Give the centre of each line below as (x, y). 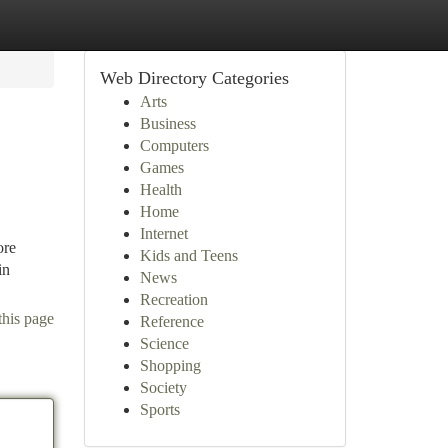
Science (164, 343)
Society (163, 387)
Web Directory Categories (194, 78)
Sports (159, 409)
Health (160, 189)
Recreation (173, 299)
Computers (174, 145)
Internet (163, 233)
